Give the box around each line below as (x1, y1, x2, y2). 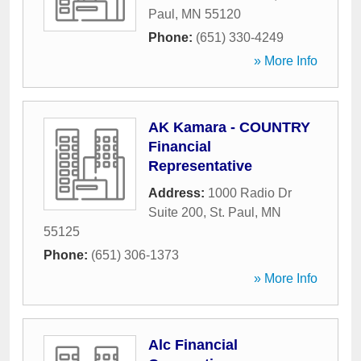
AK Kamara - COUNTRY (148, 119, 310, 135)
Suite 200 (148, 205, 203, 219)
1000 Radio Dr (208, 186, 292, 200)
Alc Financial (148, 337, 238, 353)
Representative (148, 158, 252, 174)
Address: (148, 186, 208, 200)
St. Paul (210, 205, 255, 219)
